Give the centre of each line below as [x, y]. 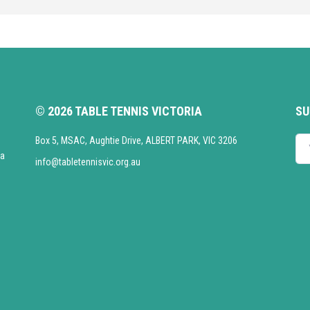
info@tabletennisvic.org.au [88, 162]
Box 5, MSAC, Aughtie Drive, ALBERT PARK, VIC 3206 [136, 140]
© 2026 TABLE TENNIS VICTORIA [118, 111]
